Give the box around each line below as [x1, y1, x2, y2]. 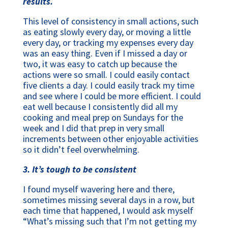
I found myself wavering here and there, [22, 183, 175, 195]
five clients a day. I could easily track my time [22, 79, 194, 92]
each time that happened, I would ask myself [22, 205, 193, 217]
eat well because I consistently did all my [22, 101, 178, 113]
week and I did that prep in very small [22, 122, 164, 134]
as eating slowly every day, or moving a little [22, 26, 191, 38]
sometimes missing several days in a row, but [22, 194, 195, 206]
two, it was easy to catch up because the [22, 58, 177, 70]
